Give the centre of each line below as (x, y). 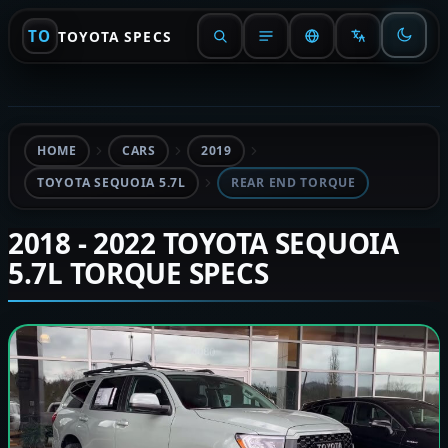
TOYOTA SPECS (114, 36)
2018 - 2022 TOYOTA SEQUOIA (203, 243)
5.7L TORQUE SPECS (138, 273)
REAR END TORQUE (293, 182)
